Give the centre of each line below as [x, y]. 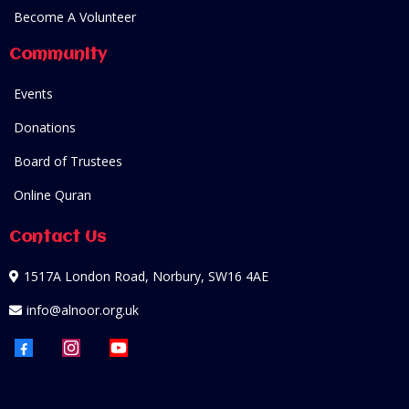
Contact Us [58, 238]
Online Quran [52, 195]
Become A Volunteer [75, 17]
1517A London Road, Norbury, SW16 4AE [146, 277]
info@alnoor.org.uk [83, 310]
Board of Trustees [68, 162]
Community [58, 55]
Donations [45, 128]
